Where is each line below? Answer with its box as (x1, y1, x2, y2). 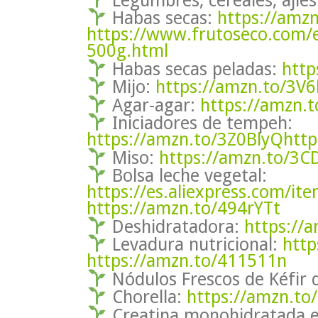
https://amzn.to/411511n (87, 250, 287, 271)
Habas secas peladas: (106, 58, 282, 79)
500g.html (87, 40, 168, 61)
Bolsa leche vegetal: (106, 165, 267, 186)
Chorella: (106, 286, 187, 307)
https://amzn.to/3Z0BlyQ (87, 128, 283, 150)
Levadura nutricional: (106, 234, 283, 255)
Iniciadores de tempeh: (106, 112, 292, 133)
